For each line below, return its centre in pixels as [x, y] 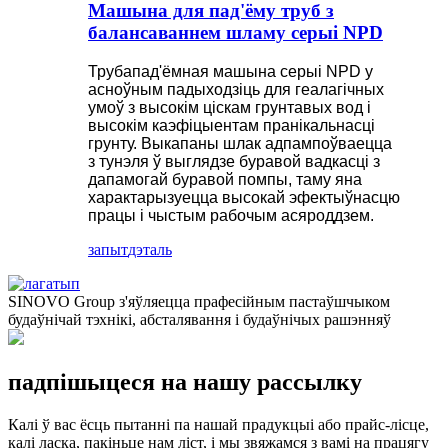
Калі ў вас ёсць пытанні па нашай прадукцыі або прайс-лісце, [218, 424]
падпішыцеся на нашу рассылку [185, 381]
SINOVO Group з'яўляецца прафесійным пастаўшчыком [199, 301]
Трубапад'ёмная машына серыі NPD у [230, 71]
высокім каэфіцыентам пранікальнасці [231, 125]
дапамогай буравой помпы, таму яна [225, 179]
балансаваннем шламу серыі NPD [235, 33]
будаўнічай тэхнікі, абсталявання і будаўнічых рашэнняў [199, 319]
